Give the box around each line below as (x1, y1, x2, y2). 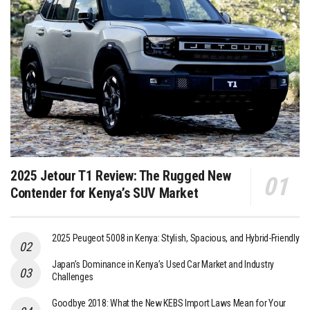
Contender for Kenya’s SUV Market (10, 185, 199, 202)
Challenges (52, 271, 94, 283)
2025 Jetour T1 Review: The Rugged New (10, 167, 231, 185)
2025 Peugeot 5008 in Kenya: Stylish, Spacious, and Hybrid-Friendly (52, 232, 300, 244)
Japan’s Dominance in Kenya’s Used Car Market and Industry (52, 259, 275, 271)
